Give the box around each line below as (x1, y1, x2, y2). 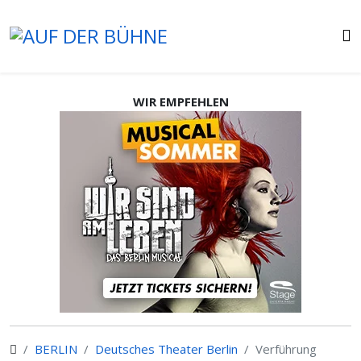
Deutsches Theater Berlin (95, 341, 238, 357)
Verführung (255, 341, 317, 357)
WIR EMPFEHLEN (132, 93, 229, 110)
